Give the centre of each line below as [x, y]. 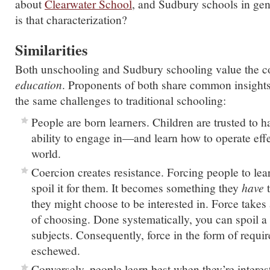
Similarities [51, 50]
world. [46, 153]
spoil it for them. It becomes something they [137, 187]
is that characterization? [71, 19]
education [39, 84]
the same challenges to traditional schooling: [121, 100]
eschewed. [56, 250]
